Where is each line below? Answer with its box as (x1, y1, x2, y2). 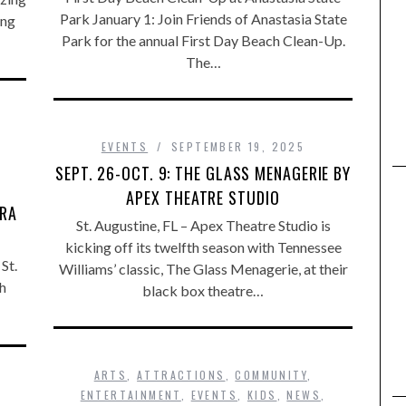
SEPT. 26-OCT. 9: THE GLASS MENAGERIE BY (54, 161, 352, 185)
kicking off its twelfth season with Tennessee (64, 238, 342, 256)
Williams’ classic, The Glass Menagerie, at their (58, 260, 348, 277)
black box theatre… (142, 282, 264, 299)
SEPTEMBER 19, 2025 (171, 139, 305, 154)
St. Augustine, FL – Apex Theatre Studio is (75, 217, 331, 234)
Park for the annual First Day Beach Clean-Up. (61, 32, 345, 49)
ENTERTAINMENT (80, 387, 181, 402)
